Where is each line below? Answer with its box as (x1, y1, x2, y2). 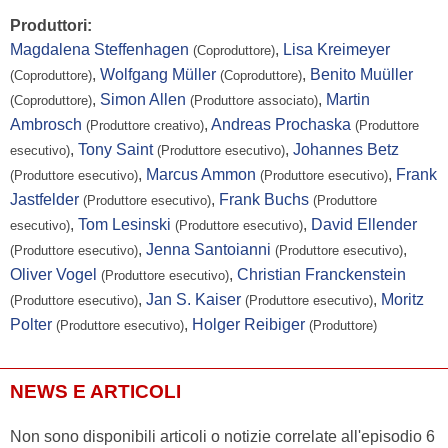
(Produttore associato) (190, 92, 318, 108)
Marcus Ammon (146, 165, 256, 183)
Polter (10, 315, 52, 333)
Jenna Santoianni (146, 240, 271, 258)
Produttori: (10, 16, 92, 34)
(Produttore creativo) (86, 117, 204, 133)
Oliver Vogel (10, 265, 97, 283)
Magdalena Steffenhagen (10, 40, 189, 58)
